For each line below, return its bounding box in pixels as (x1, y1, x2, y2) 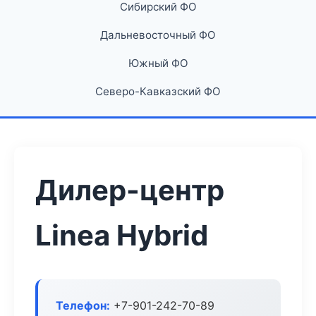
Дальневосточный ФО (100, 28, 216, 42)
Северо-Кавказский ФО (95, 85, 221, 98)
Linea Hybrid (35, 218, 208, 253)
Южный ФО (128, 56, 188, 70)
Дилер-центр (35, 173, 224, 207)
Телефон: (56, 298, 110, 312)
